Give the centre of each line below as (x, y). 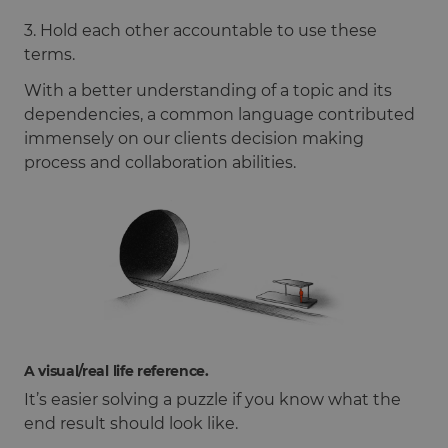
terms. (53, 54)
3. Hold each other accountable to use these (200, 30)
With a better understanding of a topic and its (208, 90)
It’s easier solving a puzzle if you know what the (212, 399)
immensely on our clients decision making (194, 138)
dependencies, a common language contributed (219, 114)
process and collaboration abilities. (160, 162)
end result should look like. (131, 423)
